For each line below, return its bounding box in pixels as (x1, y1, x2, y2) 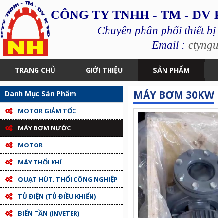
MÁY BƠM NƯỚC (18, 124, 71, 132)
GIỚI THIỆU (86, 65, 123, 74)
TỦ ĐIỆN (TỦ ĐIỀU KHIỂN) (18, 192, 96, 200)
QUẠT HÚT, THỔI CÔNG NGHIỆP (18, 175, 118, 183)
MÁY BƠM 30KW (133, 88, 214, 102)
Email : (151, 38, 188, 51)
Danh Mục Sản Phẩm (5, 89, 76, 98)
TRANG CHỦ (15, 65, 55, 74)
